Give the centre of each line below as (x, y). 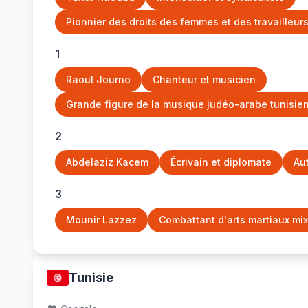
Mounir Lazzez (101, 220)
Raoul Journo (98, 79)
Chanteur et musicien (204, 79)
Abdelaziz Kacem (107, 162)
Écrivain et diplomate (221, 162)
